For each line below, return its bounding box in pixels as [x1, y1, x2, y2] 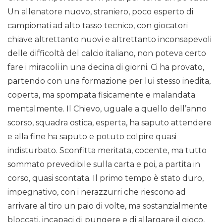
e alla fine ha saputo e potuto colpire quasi [7, 132, 176, 142]
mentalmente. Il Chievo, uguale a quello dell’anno [7, 104, 207, 114]
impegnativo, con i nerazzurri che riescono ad [7, 187, 186, 197]
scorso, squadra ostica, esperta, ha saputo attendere [7, 118, 212, 128]
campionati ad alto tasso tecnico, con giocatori [7, 21, 188, 31]
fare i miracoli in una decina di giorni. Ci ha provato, [7, 62, 204, 72]
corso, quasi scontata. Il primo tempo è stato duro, [7, 173, 204, 183]
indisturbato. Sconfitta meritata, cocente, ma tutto [7, 146, 207, 156]
